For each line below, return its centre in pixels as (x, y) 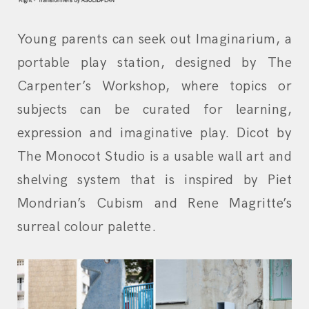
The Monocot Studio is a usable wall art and (154, 156)
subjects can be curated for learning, (154, 109)
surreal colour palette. (87, 227)
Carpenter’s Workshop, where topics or (154, 86)
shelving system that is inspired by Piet (154, 180)
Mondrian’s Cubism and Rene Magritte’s (154, 203)
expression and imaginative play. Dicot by (154, 133)
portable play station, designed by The (154, 62)
